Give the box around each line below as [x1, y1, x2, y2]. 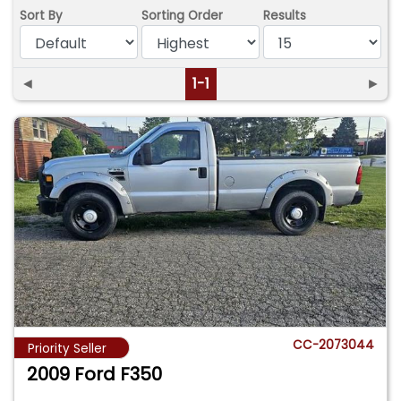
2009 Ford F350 [27, 361, 163, 387]
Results [263, 6, 307, 24]
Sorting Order [141, 6, 224, 24]
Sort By [20, 6, 64, 24]
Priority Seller [28, 339, 107, 357]
